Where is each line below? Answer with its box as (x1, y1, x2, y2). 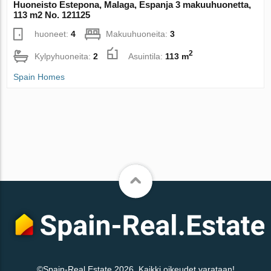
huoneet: (34, 28, 71, 39)
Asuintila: (128, 51, 166, 61)
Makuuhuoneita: (106, 28, 171, 39)
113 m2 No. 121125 (13, 9, 91, 20)
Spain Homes (13, 71, 65, 82)
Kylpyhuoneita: (34, 51, 94, 61)
